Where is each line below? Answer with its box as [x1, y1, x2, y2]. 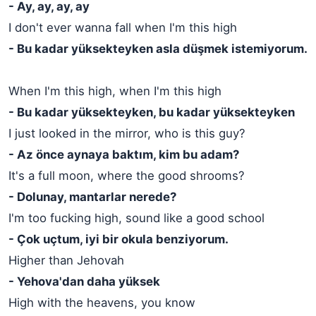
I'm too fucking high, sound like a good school [8, 211, 265, 225]
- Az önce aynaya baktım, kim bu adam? [8, 147, 239, 162]
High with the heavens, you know [8, 296, 195, 310]
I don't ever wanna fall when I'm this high [8, 20, 237, 35]
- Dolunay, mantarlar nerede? [8, 190, 176, 204]
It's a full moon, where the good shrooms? [8, 169, 245, 183]
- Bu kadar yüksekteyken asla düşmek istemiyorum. [8, 42, 308, 56]
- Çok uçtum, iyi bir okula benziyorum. [8, 232, 229, 246]
